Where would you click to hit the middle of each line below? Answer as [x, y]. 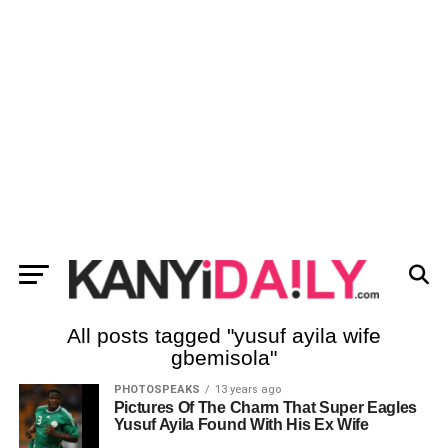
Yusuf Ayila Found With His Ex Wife [241, 424]
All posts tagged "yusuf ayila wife [223, 335]
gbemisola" [223, 357]
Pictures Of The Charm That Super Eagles [265, 407]
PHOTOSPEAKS [156, 389]
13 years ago [247, 389]
